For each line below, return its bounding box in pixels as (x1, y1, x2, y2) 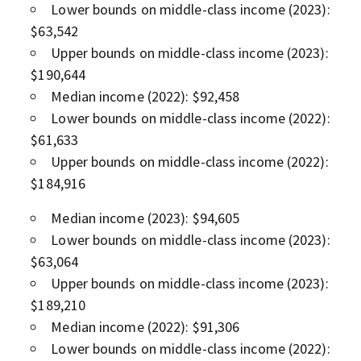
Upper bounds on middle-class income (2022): (51, 151, 329, 171)
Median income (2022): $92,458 (51, 86, 240, 106)
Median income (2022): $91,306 (51, 317, 240, 336)
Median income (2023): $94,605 (51, 208, 240, 227)
